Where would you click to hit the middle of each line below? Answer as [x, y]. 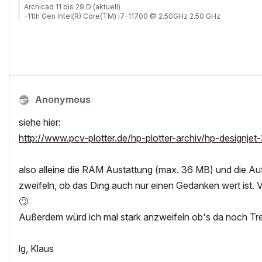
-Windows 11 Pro [52, 35]
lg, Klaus [36, 249]
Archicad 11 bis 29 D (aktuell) [72, 7]
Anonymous [63, 99]
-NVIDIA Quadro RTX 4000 [70, 44]
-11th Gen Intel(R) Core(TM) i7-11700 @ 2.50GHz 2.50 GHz [122, 16]
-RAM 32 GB [45, 25]
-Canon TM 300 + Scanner [70, 54]
